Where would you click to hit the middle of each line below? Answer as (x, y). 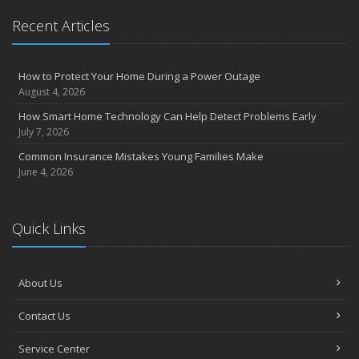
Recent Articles (61, 25)
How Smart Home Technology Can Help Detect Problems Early (167, 116)
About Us (40, 282)
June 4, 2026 (46, 171)
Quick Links (49, 228)
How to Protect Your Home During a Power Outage (139, 76)
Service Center (54, 348)
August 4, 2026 (52, 91)
